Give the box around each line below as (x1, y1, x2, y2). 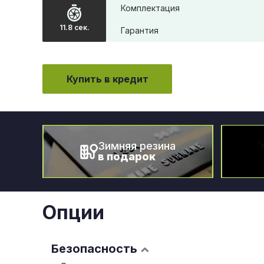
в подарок (98, 150, 156, 163)
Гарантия (121, 25, 159, 35)
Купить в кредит (66, 73, 148, 85)
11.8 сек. (59, 23, 90, 32)
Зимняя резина (98, 140, 176, 152)
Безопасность (51, 242, 137, 256)
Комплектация (121, 3, 180, 13)
